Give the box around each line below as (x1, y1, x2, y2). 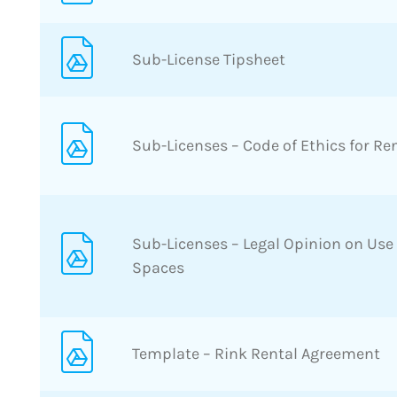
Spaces (132, 257, 184, 277)
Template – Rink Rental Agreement (132, 343, 380, 363)
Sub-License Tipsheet (132, 49, 285, 69)
